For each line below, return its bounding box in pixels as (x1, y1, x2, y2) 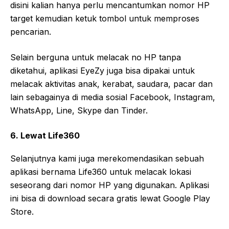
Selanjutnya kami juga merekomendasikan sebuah (10, 153, 204, 164)
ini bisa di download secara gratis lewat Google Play (10, 193, 210, 203)
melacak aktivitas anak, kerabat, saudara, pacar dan (10, 78, 213, 89)
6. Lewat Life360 (10, 130, 80, 141)
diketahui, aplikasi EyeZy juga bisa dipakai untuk (10, 65, 195, 76)
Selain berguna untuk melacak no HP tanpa (10, 52, 181, 62)
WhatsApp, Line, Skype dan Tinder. (10, 105, 148, 116)
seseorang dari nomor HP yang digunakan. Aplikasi (10, 179, 209, 190)
